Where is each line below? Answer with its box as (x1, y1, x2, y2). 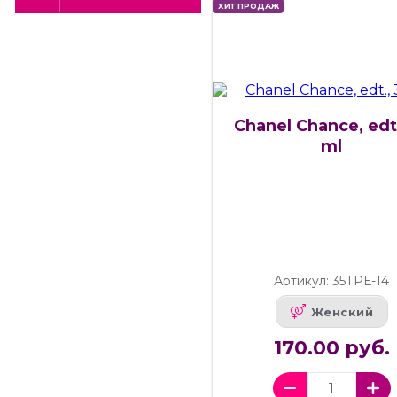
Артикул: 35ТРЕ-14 (274, 273, 390, 290)
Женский (310, 304, 374, 319)
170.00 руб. (273, 336, 390, 361)
